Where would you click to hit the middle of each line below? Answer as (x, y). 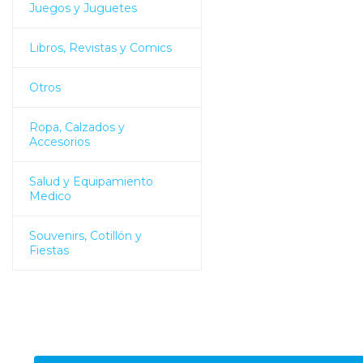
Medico (50, 196)
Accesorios (60, 141)
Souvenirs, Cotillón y (85, 235)
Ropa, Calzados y (77, 127)
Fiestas (49, 250)
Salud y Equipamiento (91, 181)
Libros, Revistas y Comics (100, 47)
